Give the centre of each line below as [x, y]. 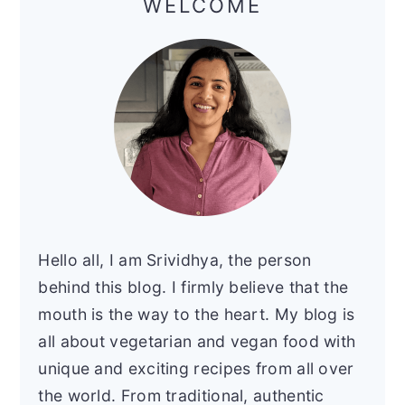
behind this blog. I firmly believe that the [193, 287]
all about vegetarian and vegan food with [197, 342]
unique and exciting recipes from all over [196, 369]
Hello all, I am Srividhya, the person [175, 260]
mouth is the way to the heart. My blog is [197, 315]
